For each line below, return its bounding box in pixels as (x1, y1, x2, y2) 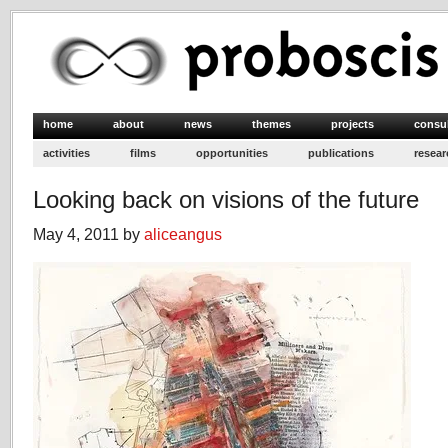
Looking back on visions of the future (33, 186, 419, 213)
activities (43, 147, 90, 159)
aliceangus (144, 225, 222, 243)
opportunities (196, 147, 268, 159)
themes (252, 118, 291, 130)
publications (308, 147, 374, 159)
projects (331, 118, 374, 130)
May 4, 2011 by (33, 225, 144, 243)
